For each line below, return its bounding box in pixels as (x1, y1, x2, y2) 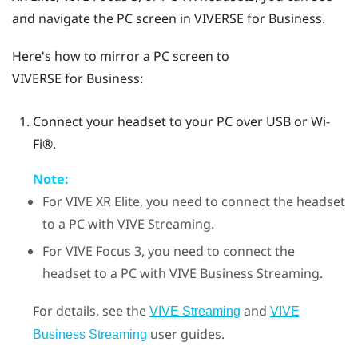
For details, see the (32, 302, 149, 320)
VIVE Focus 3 (66, 242, 142, 261)
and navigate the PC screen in (12, 9, 194, 27)
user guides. (146, 325, 225, 344)
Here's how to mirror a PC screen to (12, 47, 229, 66)
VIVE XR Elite (66, 192, 141, 210)
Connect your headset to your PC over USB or (32, 112, 311, 130)
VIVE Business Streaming (169, 265, 320, 283)
